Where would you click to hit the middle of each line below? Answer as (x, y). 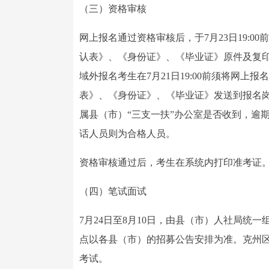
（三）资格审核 (113, 9)
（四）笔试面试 (113, 191)
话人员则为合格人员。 (127, 134)
